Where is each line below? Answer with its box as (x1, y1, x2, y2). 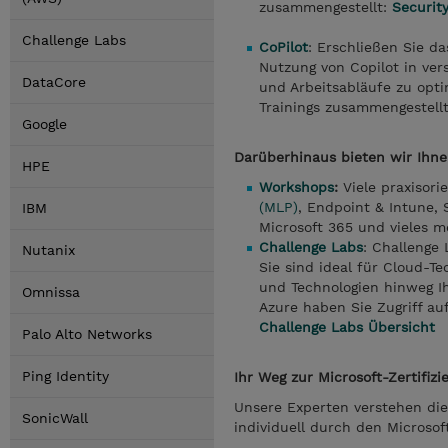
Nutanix (22, 242, 75, 258)
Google (22, 116, 67, 132)
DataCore (22, 74, 86, 90)
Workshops (259, 179, 334, 195)
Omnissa (22, 284, 80, 300)
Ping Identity (22, 368, 109, 384)
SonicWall (22, 410, 88, 426)
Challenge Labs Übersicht (259, 319, 435, 335)
